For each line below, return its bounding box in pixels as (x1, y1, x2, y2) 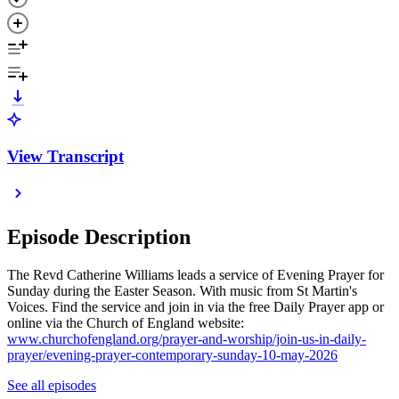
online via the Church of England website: (7, 315, 244, 331)
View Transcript (7, 146, 124, 166)
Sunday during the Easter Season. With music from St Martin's (7, 283, 357, 299)
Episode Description (7, 225, 191, 249)
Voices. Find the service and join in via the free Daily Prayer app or (7, 299, 384, 315)
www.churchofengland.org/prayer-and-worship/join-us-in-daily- (7, 331, 366, 347)
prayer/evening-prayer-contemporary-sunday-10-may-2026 (7, 347, 338, 363)
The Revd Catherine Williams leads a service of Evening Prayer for (7, 267, 384, 283)
